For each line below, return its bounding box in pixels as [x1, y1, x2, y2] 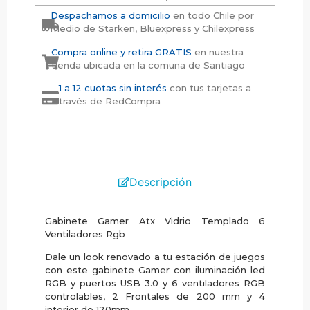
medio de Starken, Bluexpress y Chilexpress [51, 23, 255, 35]
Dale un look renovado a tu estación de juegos [45, 251, 265, 263]
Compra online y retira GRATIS [51, 46, 194, 57]
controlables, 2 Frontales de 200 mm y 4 [45, 291, 265, 302]
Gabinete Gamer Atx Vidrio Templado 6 [45, 215, 265, 226]
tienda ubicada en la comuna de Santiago [51, 59, 245, 71]
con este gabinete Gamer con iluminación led [45, 264, 265, 276]
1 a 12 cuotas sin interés [59, 82, 170, 94]
